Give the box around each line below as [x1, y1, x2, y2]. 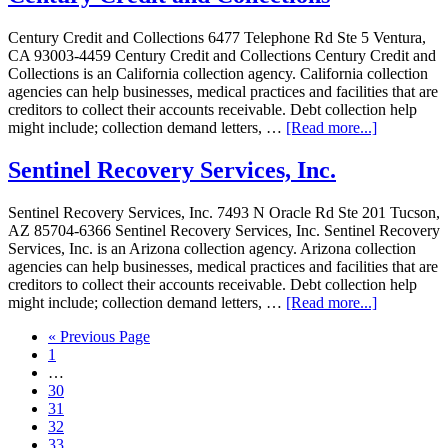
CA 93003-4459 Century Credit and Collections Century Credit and [8, 47, 436, 65]
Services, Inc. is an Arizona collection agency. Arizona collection [8, 240, 416, 258]
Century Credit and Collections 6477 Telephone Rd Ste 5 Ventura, [8, 29, 426, 47]
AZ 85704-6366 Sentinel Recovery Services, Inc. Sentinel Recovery [8, 222, 440, 240]
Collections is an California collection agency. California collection [8, 65, 428, 83]
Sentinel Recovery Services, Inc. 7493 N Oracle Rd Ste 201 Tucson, [8, 204, 440, 222]
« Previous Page [48, 328, 150, 346]
